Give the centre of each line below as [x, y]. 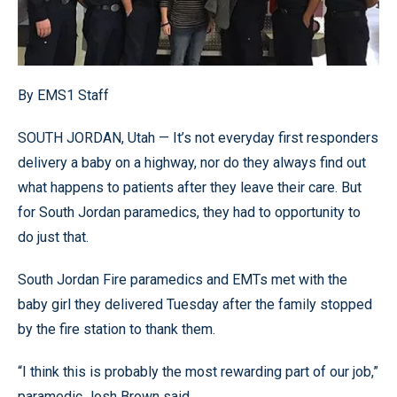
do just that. [53, 237]
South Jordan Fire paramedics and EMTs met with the [183, 279]
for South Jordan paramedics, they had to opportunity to [189, 212]
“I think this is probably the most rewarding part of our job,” [198, 371]
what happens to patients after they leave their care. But [190, 187]
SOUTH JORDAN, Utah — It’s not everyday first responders [198, 137]
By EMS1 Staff [63, 95]
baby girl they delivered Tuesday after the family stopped [195, 304]
